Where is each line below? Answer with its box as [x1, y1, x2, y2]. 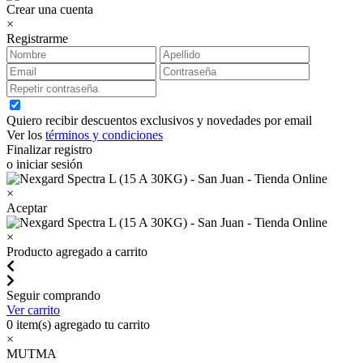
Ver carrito [6, 303, 60, 317]
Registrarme [6, 32, 68, 45]
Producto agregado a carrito [6, 245, 147, 258]
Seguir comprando [6, 288, 100, 302]
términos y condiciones [45, 128, 163, 142]
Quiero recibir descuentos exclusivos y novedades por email [6, 113, 312, 127]
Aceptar [6, 201, 47, 215]
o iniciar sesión [6, 157, 83, 171]
